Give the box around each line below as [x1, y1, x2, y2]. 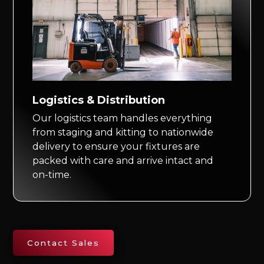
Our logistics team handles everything [32, 113, 213, 124]
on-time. [32, 169, 72, 181]
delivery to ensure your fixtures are [32, 141, 200, 153]
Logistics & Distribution [32, 94, 166, 107]
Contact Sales [27, 238, 100, 248]
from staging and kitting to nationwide [32, 127, 214, 138]
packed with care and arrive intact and [32, 155, 214, 167]
